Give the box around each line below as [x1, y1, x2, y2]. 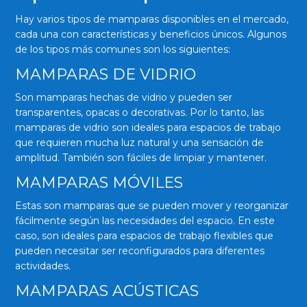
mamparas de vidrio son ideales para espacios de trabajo [15, 121, 282, 134]
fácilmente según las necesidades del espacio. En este [15, 214, 275, 227]
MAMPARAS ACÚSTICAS [15, 281, 199, 300]
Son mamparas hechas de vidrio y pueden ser [15, 90, 233, 103]
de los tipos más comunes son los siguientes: [15, 42, 231, 56]
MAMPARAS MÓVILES [15, 173, 184, 192]
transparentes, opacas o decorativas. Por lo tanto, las [15, 106, 265, 119]
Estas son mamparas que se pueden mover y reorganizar [15, 199, 289, 212]
